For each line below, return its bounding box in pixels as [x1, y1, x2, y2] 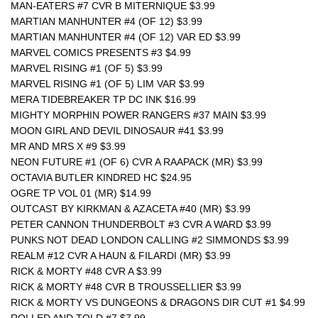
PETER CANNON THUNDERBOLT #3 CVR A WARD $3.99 [11, 219, 271, 230]
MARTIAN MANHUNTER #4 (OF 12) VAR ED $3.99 [11, 31, 241, 43]
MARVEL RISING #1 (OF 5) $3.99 [11, 62, 163, 74]
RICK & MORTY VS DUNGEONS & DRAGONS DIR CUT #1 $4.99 [11, 297, 305, 308]
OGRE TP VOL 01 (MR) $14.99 [11, 187, 151, 199]
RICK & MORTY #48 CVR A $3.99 [11, 265, 162, 277]
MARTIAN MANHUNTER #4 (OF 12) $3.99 [11, 16, 202, 27]
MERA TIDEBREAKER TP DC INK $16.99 [11, 94, 196, 105]
